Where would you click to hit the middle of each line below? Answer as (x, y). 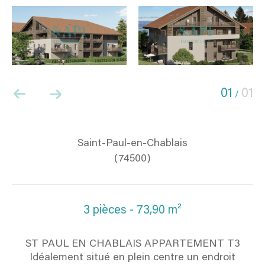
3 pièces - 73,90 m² (132, 211)
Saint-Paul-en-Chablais (132, 144)
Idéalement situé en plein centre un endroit (132, 258)
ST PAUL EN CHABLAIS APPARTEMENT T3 (132, 244)
